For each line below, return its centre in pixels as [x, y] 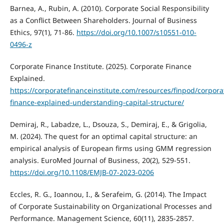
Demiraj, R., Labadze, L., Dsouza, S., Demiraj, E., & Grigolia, [108, 124]
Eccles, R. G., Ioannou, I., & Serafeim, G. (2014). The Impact [108, 194]
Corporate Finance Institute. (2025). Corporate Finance [100, 66]
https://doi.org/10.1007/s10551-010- [136, 32]
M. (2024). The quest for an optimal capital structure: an [103, 136]
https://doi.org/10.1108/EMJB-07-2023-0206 [82, 172]
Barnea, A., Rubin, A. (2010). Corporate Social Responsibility [109, 8]
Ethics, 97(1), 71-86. [43, 32]
